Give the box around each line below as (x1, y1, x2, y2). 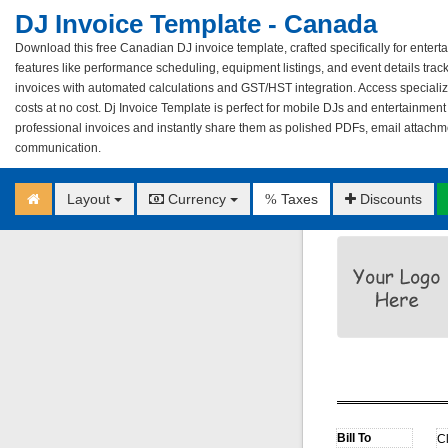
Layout (67, 191, 114, 207)
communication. (15, 141, 101, 155)
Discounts (356, 191, 422, 207)
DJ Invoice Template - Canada (15, 9, 377, 39)
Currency (164, 191, 230, 207)
